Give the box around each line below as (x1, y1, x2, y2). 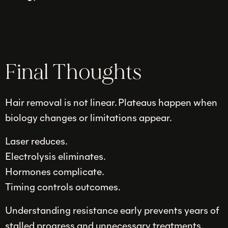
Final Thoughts (5, 59, 141, 86)
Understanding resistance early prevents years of (5, 203, 219, 216)
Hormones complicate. (5, 164, 104, 178)
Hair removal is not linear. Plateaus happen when (5, 95, 217, 109)
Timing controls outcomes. (5, 179, 121, 193)
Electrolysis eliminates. (5, 149, 106, 162)
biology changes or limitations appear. (5, 110, 172, 124)
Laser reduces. (5, 133, 68, 147)
